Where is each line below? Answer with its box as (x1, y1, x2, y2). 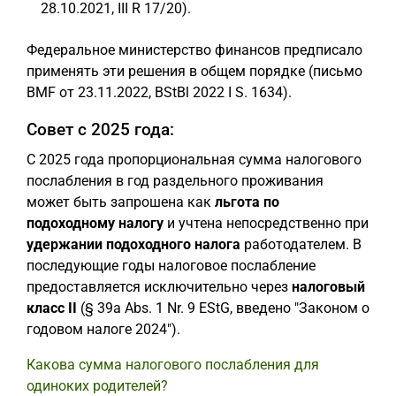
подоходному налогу (27, 214, 164, 232)
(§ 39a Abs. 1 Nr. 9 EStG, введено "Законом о (77, 299, 369, 316)
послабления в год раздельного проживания (27, 171, 324, 189)
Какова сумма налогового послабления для (27, 355, 319, 373)
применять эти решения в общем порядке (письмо (27, 62, 362, 80)
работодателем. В (240, 235, 362, 253)
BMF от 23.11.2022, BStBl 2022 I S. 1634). (27, 83, 292, 101)
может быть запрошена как (27, 193, 215, 210)
